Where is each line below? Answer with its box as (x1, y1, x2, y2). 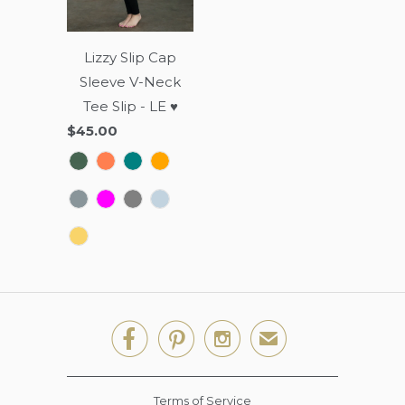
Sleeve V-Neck (80, 72, 181, 90)
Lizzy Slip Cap (84, 48, 176, 66)
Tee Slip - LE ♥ (82, 97, 178, 115)
